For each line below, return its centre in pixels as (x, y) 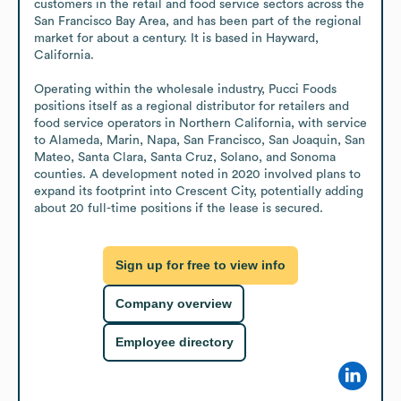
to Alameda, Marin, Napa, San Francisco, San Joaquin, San (200, 140)
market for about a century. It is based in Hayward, (176, 38)
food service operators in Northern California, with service (200, 123)
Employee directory (175, 342)
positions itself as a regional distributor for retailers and (192, 106)
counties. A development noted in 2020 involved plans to (197, 174)
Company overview (174, 304)
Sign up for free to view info (200, 265)
